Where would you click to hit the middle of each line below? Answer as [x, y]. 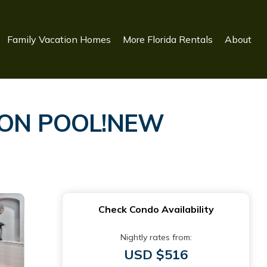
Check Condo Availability [156, 209]
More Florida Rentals [168, 39]
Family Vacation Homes [59, 39]
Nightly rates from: [156, 237]
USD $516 [156, 254]
